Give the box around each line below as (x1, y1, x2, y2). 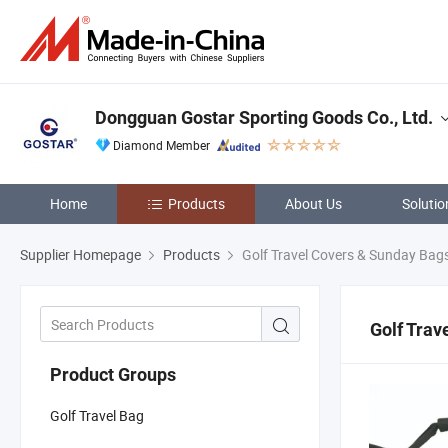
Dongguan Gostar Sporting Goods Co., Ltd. (95, 107, 433, 128)
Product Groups (50, 363, 176, 385)
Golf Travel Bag (50, 405, 144, 425)
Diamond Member (113, 137, 210, 153)
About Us (285, 194, 342, 213)
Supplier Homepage (20, 245, 141, 264)
